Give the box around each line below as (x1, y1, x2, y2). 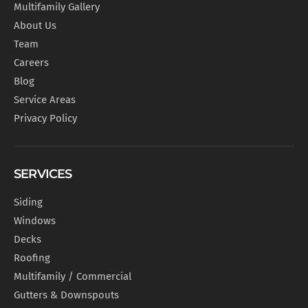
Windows (14, 214, 56, 228)
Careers (14, 56, 49, 69)
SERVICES (14, 166, 72, 182)
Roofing (14, 252, 50, 265)
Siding (14, 196, 43, 209)
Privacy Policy (14, 112, 77, 125)
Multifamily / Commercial (14, 270, 131, 283)
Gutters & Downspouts (14, 289, 119, 302)
